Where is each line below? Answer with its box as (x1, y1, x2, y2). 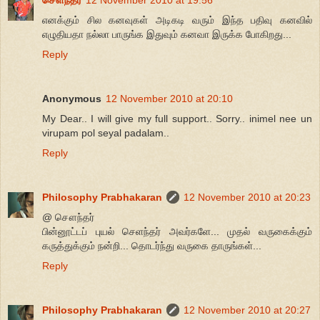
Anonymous (42, 93, 101, 105)
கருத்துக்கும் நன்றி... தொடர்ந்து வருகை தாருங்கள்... (42, 240, 261, 252)
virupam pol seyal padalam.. (42, 127, 169, 139)
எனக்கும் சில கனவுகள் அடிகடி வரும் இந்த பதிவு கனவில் (42, 14, 312, 26)
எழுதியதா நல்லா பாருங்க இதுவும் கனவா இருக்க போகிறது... (42, 29, 291, 41)
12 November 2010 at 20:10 (106, 93, 233, 105)
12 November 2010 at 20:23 (184, 191, 311, 204)
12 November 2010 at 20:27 (184, 304, 311, 316)
